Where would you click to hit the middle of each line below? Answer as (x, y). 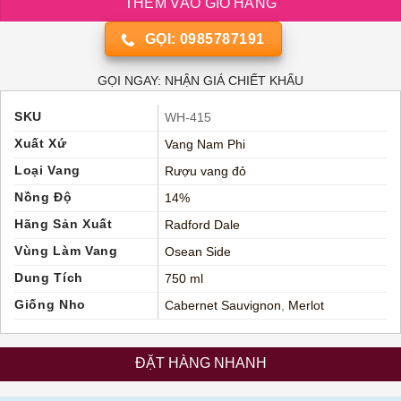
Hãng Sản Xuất (64, 224)
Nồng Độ (43, 197)
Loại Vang (48, 170)
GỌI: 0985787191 (205, 39)
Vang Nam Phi (205, 144)
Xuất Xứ (41, 143)
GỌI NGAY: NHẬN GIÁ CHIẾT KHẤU (200, 80)
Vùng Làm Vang (66, 251)
